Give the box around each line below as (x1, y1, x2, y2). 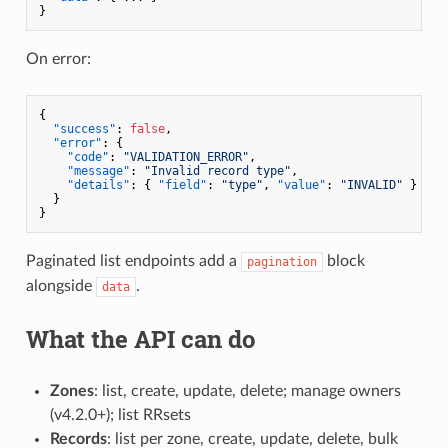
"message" (66, 163, 130, 178)
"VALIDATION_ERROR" (122, 149, 249, 164)
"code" (66, 149, 109, 164)
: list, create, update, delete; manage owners (93, 382, 401, 399)
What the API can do (25, 322, 255, 355)
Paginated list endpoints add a (25, 252, 241, 269)
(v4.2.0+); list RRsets (49, 406, 191, 423)
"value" (276, 177, 326, 192)
